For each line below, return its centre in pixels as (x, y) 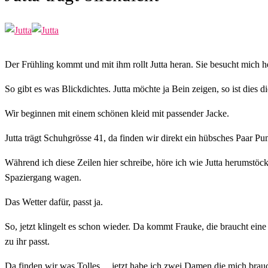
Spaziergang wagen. (43, 177)
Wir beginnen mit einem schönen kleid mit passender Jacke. (117, 113)
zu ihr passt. (27, 241)
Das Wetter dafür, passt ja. (54, 202)
